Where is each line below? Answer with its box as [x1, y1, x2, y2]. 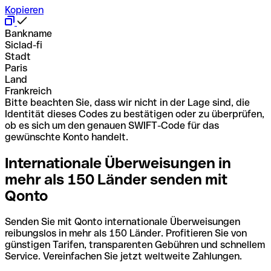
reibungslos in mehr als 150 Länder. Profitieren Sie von [5, 227, 247, 239]
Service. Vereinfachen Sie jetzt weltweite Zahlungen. [5, 250, 242, 262]
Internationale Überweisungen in [5, 154, 231, 171]
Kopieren [5, 4, 44, 16]
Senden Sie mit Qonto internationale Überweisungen [5, 215, 240, 227]
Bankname [5, 27, 52, 39]
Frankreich [5, 85, 51, 97]
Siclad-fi [5, 39, 42, 51]
